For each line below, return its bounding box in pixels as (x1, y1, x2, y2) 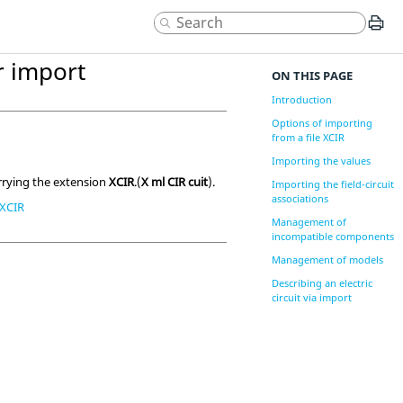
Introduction (271, 93, 332, 106)
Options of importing (271, 116, 372, 130)
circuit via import (271, 291, 352, 304)
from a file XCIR (271, 130, 345, 144)
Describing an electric (271, 276, 372, 290)
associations (271, 192, 328, 205)
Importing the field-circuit (271, 177, 394, 191)
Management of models (271, 253, 383, 266)
